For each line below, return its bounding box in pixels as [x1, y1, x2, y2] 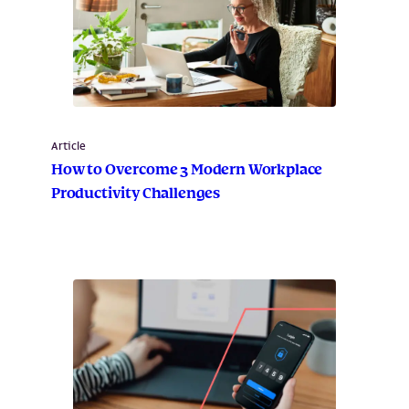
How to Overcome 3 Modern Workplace [51, 159, 323, 183]
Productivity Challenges [51, 183, 221, 206]
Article [51, 138, 86, 154]
